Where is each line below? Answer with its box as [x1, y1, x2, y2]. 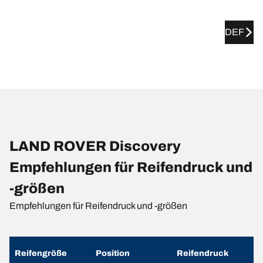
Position [96, 249, 130, 258]
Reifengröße [15, 249, 67, 258]
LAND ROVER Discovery [9, 139, 181, 154]
